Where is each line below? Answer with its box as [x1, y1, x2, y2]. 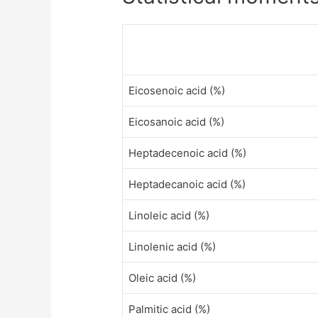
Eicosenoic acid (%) [128, 84, 226, 98]
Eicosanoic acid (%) [128, 115, 225, 129]
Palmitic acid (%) [128, 302, 211, 317]
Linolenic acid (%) [128, 240, 216, 254]
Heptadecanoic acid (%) [128, 177, 246, 192]
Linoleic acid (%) [128, 209, 210, 223]
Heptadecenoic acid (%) [128, 146, 247, 160]
